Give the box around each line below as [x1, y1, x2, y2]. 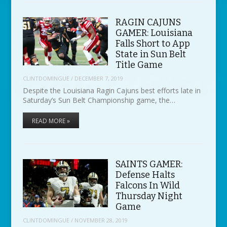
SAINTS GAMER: [115, 159, 182, 170]
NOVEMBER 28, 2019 [74, 216, 128, 224]
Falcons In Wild [115, 180, 180, 192]
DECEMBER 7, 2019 [74, 74, 123, 82]
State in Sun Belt [115, 48, 186, 60]
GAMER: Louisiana [115, 27, 193, 39]
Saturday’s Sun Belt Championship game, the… [22, 95, 175, 105]
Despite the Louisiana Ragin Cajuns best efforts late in [22, 86, 201, 96]
